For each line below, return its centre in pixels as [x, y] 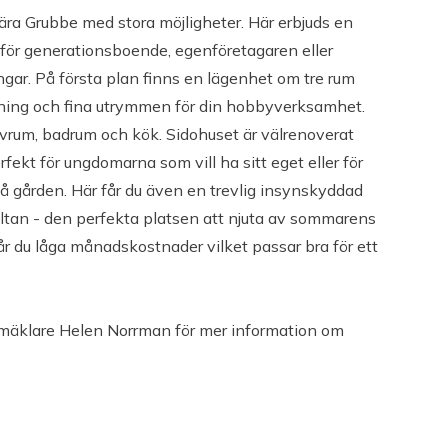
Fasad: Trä [76, 302]
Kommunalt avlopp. [110, 396]
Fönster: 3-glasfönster [120, 334]
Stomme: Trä [85, 270]
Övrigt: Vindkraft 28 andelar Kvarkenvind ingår [210, 428]
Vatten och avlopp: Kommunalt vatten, [180, 366]
